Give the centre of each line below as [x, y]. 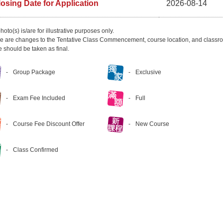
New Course [152, 124]
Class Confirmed [36, 150]
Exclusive [148, 72]
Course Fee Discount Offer [49, 124]
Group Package [34, 72]
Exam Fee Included [39, 98]
